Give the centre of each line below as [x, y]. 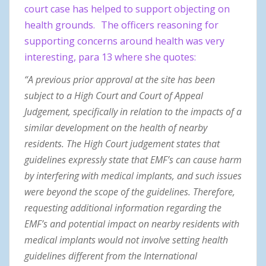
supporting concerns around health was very [124, 41]
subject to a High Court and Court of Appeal [114, 95]
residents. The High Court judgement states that [122, 143]
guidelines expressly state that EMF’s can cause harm [133, 159]
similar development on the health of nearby [116, 127]
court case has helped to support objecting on [127, 9]
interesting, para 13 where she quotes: [110, 57]
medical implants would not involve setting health [126, 240]
